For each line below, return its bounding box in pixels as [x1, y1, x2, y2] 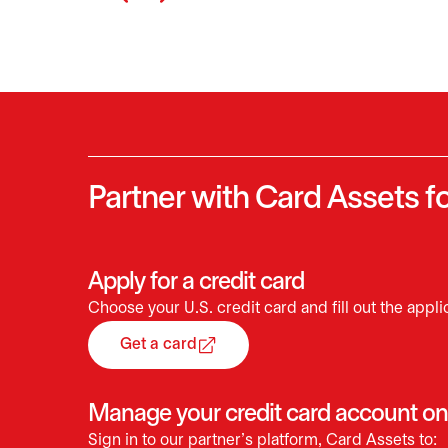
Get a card [120, 337, 197, 353]
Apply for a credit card [88, 272, 304, 295]
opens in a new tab [168, 337, 306, 353]
